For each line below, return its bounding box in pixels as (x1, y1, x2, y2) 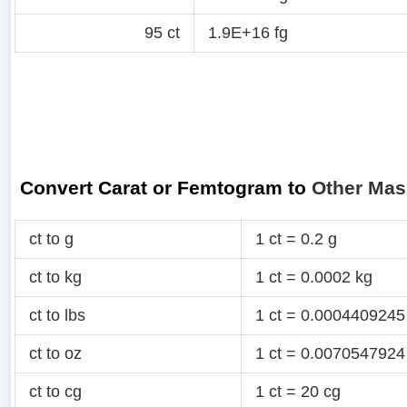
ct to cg (29, 382, 82, 402)
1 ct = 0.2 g (255, 230, 337, 249)
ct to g (29, 230, 74, 249)
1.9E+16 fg (208, 23, 288, 42)
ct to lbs (29, 306, 85, 325)
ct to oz (29, 344, 82, 363)
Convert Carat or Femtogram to (20, 176, 313, 198)
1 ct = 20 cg (255, 382, 341, 402)
